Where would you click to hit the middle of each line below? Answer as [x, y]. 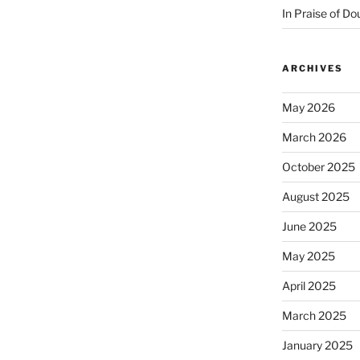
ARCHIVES [312, 68]
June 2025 [309, 226]
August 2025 [315, 196]
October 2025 [318, 167]
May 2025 [308, 256]
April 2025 [309, 286]
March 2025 [314, 315]
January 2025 [317, 345]
